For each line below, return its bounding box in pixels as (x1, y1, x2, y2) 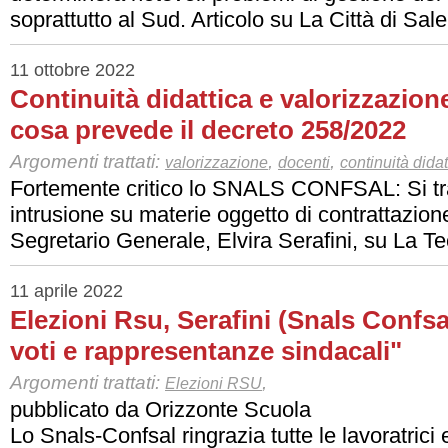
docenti (278, 154, 330, 171)
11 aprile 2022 (10, 281, 123, 301)
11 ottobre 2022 (10, 60, 135, 80)
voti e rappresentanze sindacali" (10, 336, 402, 366)
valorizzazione (165, 154, 268, 171)
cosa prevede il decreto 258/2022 (10, 115, 406, 145)
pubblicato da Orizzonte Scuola (10, 397, 311, 422)
